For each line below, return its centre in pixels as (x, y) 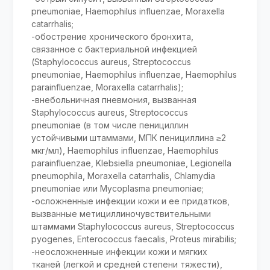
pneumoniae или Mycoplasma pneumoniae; (118, 188)
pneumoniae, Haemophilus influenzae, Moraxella (128, 11)
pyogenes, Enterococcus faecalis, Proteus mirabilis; (134, 239)
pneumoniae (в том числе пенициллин (110, 125)
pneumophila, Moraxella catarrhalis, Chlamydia (124, 175)
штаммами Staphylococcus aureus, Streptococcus (133, 226)
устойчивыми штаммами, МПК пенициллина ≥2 (129, 137)
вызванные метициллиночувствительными (121, 213)
